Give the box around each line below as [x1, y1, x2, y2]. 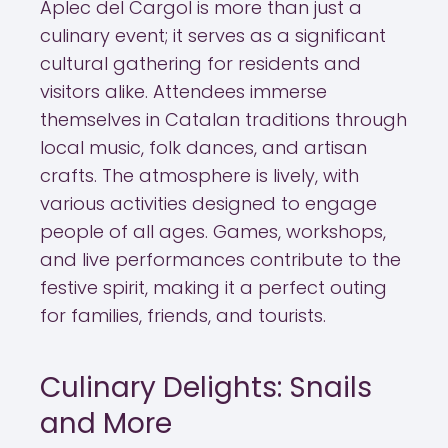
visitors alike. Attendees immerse [40, 79, 327, 104]
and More [40, 404, 172, 443]
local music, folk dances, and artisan [40, 135, 367, 160]
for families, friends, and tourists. [40, 303, 326, 328]
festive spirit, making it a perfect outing [40, 275, 387, 300]
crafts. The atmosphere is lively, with [40, 163, 359, 188]
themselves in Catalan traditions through [40, 107, 407, 132]
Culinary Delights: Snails [40, 368, 372, 407]
